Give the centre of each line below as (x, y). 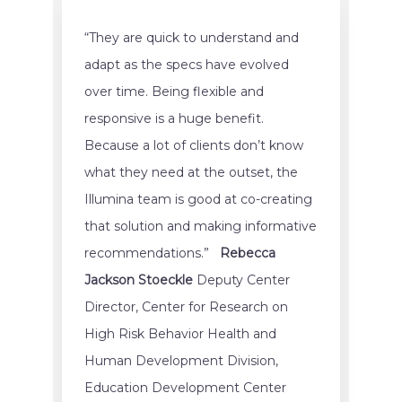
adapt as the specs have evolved (187, 64)
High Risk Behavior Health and (180, 333)
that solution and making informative (201, 226)
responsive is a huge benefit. (174, 118)
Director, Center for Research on (186, 306)
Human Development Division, (181, 360)
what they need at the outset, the (191, 172)
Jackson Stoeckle (139, 280)
